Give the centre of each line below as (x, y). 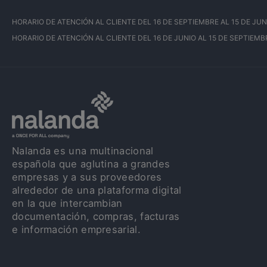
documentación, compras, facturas (96, 217)
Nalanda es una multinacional (83, 151)
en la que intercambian (67, 204)
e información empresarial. (76, 230)
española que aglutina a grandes (91, 164)
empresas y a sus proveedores (87, 177)
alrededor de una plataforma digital (97, 190)
